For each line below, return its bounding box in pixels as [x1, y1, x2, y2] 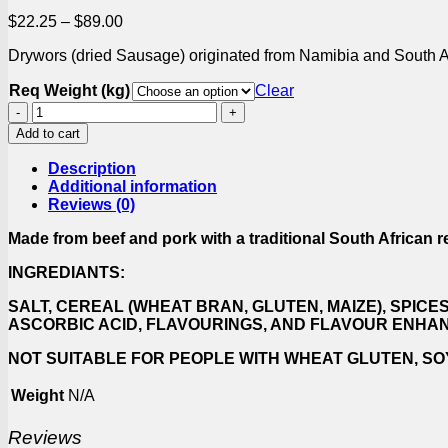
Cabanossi [31, 100, 108, 118]
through [122, 65, 176, 83]
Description [48, 159, 136, 177]
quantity [31, 118, 87, 136]
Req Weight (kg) [9, 81, 130, 99]
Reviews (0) [48, 195, 135, 213]
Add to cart [16, 125, 80, 141]
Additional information [48, 177, 217, 195]
